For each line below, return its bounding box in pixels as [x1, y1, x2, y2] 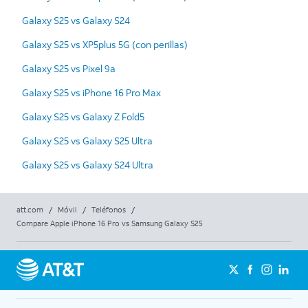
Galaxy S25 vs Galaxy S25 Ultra [22, 133, 153, 147]
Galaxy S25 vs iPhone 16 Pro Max [22, 85, 161, 99]
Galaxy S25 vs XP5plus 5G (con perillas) [22, 37, 188, 51]
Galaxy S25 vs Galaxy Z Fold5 [22, 109, 144, 123]
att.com [16, 204, 43, 214]
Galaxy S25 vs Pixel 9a [22, 61, 115, 75]
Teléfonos [91, 204, 126, 214]
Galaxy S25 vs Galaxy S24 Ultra [22, 157, 153, 171]
